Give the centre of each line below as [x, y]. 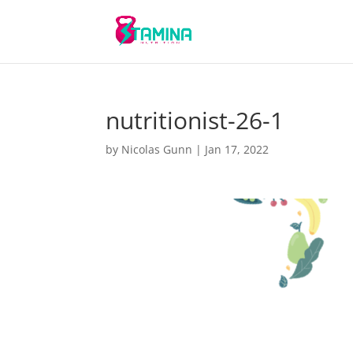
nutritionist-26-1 [195, 120]
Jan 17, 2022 [237, 149]
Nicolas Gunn [157, 149]
